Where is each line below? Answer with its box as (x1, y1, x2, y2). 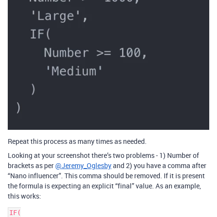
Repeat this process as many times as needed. (8, 137, 147, 146)
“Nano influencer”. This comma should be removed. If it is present (8, 171, 205, 181)
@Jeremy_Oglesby (55, 161, 111, 170)
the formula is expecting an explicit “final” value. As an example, (8, 181, 201, 191)
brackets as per (8, 161, 55, 170)
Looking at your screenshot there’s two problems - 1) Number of (8, 151, 199, 160)
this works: (8, 191, 41, 201)
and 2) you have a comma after (111, 161, 206, 170)
